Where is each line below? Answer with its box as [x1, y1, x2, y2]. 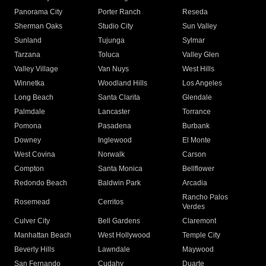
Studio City [98, 22, 134, 31]
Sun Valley [182, 22, 217, 31]
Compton [14, 164, 44, 173]
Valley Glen [182, 50, 219, 59]
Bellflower [182, 164, 214, 173]
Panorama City [14, 8, 62, 17]
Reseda [182, 8, 208, 17]
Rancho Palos [182, 193, 228, 202]
